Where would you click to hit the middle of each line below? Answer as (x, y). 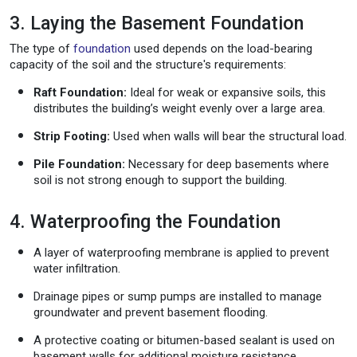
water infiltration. (77, 268)
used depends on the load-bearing (222, 48)
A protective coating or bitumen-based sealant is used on (184, 340)
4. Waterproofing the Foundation (145, 221)
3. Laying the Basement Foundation (157, 23)
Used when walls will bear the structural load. (228, 136)
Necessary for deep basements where (227, 164)
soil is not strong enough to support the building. (160, 180)
